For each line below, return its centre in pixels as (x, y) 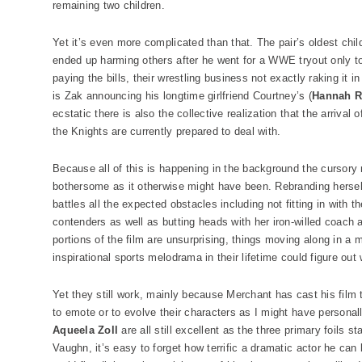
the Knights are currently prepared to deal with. (167, 131)
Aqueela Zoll (86, 330)
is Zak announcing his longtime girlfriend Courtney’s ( (183, 96)
